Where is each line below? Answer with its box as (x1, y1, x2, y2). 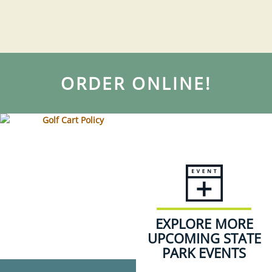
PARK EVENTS (162, 243, 246, 262)
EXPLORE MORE (155, 214, 253, 233)
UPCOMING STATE (147, 229, 261, 248)
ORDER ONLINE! (61, 72, 211, 95)
